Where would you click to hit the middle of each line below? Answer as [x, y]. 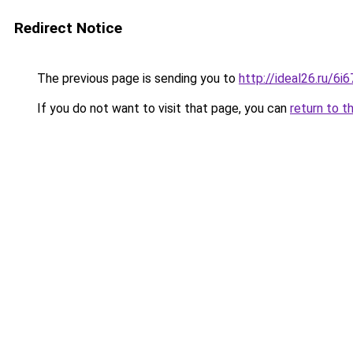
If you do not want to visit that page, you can [162, 108]
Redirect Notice [68, 28]
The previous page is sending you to [136, 78]
